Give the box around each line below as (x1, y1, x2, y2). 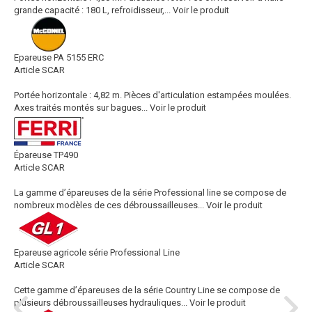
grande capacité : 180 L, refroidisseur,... (14, 5, 171, 15)
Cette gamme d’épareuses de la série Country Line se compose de (14, 285, 280, 295)
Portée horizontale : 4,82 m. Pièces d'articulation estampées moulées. (14, 90, 291, 100)
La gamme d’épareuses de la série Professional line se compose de (14, 187, 286, 198)
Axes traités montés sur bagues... (14, 102, 148, 113)
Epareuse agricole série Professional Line (14, 247, 180, 258)
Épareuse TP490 (14, 150, 78, 160)
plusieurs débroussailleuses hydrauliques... (14, 297, 187, 308)
